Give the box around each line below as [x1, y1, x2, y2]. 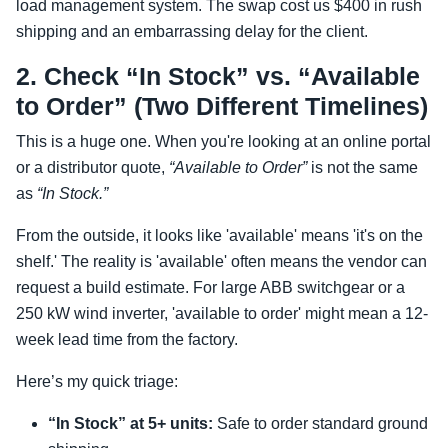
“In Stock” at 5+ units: [48, 415, 213, 432]
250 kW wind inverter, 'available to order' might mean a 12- [16, 305, 428, 322]
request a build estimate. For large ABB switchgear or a [16, 279, 405, 296]
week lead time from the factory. [16, 331, 238, 348]
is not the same [307, 159, 418, 176]
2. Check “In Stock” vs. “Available [16, 62, 420, 90]
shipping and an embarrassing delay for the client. [16, 23, 368, 40]
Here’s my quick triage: [16, 373, 178, 390]
